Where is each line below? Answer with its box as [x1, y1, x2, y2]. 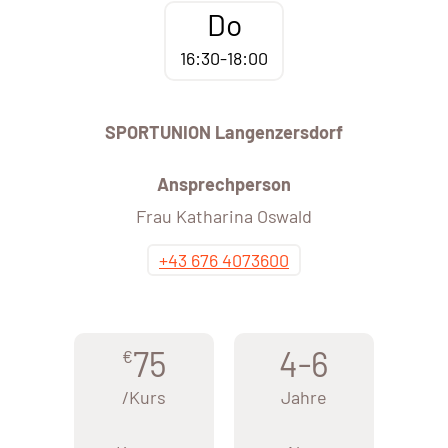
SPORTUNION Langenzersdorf [105, 121, 343, 144]
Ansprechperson [157, 173, 291, 196]
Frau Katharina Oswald [136, 205, 312, 228]
